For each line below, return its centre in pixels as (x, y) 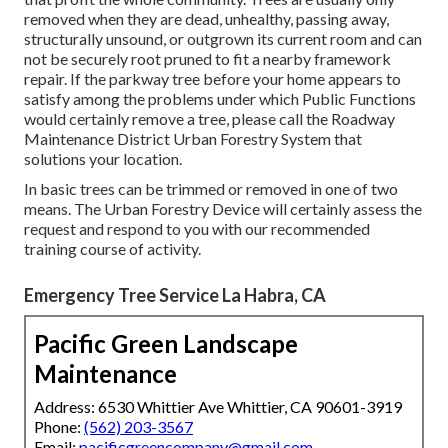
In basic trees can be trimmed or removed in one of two (211, 188)
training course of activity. (112, 248)
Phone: (59, 426)
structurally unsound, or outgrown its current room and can (223, 38)
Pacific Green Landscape (166, 343)
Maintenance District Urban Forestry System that (193, 138)
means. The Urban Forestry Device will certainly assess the (223, 208)
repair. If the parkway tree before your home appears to (212, 78)
